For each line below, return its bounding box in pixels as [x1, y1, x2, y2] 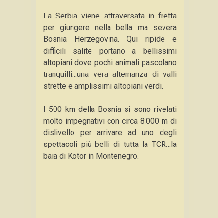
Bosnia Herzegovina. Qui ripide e [43, 35, 177, 44]
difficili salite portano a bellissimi [43, 46, 177, 55]
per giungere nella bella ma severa [43, 23, 177, 32]
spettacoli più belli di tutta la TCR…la [43, 140, 177, 149]
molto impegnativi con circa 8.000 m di [43, 116, 177, 126]
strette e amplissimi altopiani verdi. [43, 81, 163, 91]
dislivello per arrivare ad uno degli [43, 128, 177, 137]
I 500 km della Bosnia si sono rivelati [43, 105, 177, 114]
